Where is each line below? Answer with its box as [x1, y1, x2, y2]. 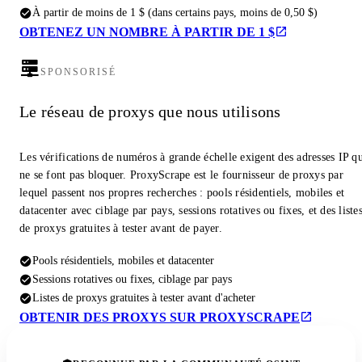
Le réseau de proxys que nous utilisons [19, 102, 281, 120]
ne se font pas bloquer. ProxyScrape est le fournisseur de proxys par [19, 169, 343, 182]
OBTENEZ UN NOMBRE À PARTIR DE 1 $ [19, 25, 275, 40]
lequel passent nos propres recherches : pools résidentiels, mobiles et [19, 187, 345, 200]
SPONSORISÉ [40, 66, 117, 78]
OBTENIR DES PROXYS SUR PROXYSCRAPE [19, 310, 300, 325]
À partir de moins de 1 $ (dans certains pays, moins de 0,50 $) [32, 6, 318, 19]
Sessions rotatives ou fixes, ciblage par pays [32, 272, 232, 286]
